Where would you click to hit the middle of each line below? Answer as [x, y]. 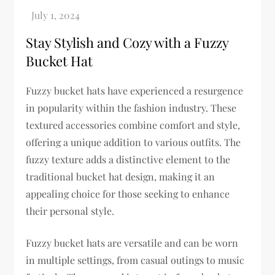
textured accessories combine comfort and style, [133, 125]
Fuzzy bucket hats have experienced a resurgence [135, 91]
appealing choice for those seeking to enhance [128, 194]
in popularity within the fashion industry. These [131, 108]
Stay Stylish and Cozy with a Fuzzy [127, 43]
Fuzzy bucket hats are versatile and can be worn [132, 243]
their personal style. [70, 211]
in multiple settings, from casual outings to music [135, 260]
